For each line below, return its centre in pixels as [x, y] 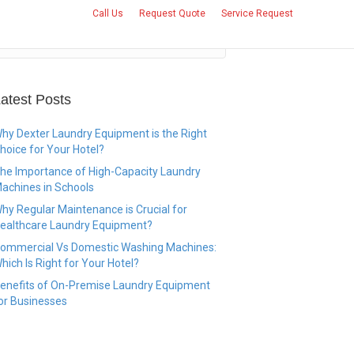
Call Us [107, 13]
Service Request [257, 13]
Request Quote [172, 13]
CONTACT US [301, 21]
